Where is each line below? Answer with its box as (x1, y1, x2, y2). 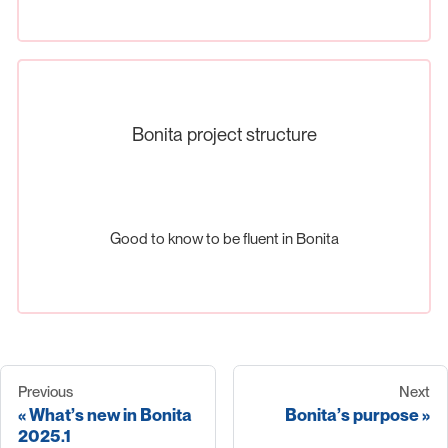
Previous (18, 383, 73, 402)
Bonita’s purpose (285, 405, 419, 426)
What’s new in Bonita (29, 405, 192, 426)
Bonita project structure (131, 122, 317, 145)
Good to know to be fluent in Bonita (109, 229, 339, 249)
